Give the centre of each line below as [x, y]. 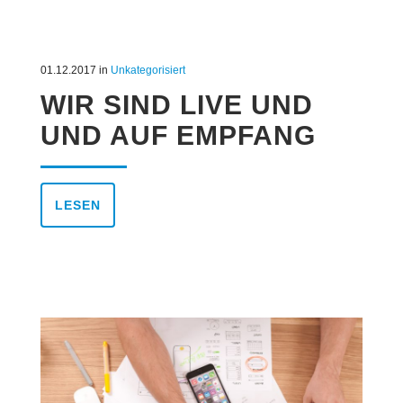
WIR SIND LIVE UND [176, 105]
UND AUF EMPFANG [178, 136]
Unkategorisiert [148, 71]
